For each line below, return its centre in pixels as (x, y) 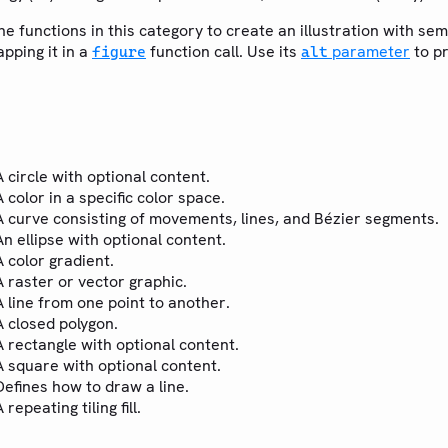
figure (119, 52)
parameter (369, 52)
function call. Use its (223, 52)
